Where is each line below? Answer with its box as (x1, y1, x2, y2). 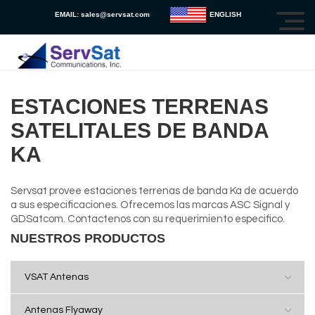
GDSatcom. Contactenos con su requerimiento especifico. (11, 214, 285, 224)
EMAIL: (54, 11, 81, 18)
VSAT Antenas (25, 272, 89, 282)
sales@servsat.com (80, 11, 150, 18)
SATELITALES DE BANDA (11, 119, 269, 142)
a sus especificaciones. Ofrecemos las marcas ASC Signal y (11, 200, 290, 210)
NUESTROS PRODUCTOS (11, 231, 165, 245)
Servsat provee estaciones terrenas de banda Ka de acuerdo (11, 186, 298, 196)
